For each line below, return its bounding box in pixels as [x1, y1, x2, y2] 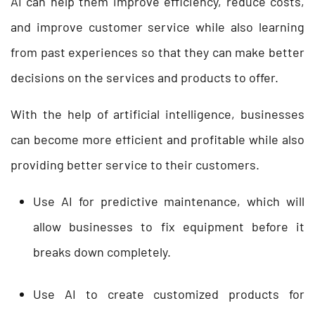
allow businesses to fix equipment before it [33, 218, 304, 234]
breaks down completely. [33, 243, 171, 259]
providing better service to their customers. [11, 156, 259, 172]
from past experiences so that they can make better [11, 44, 304, 60]
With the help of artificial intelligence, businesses [11, 105, 304, 122]
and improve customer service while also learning [11, 18, 304, 34]
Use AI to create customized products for [33, 285, 304, 302]
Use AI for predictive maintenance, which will [33, 193, 304, 209]
